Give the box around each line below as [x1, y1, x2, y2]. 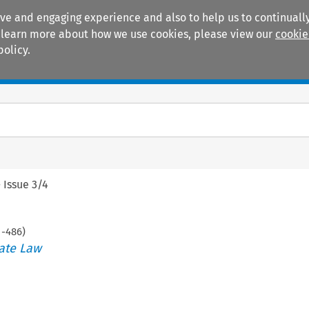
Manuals [30, 62, 74, 77]
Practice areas [119, 62, 192, 77]
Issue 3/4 [3, 177, 49, 191]
